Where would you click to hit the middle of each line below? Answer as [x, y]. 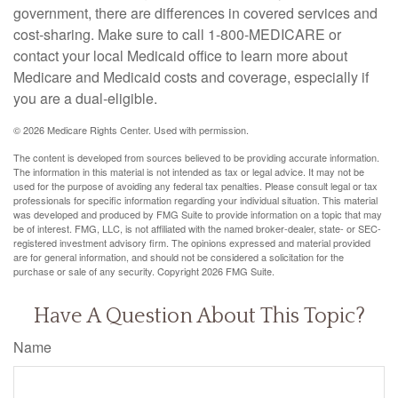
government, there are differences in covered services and [195, 13]
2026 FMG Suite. [238, 271]
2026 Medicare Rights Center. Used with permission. [136, 130]
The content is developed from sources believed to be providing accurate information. [196, 157]
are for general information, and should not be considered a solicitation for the [179, 257]
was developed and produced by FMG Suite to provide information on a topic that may [198, 214]
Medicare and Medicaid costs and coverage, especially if [191, 77]
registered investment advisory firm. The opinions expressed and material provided [192, 243]
